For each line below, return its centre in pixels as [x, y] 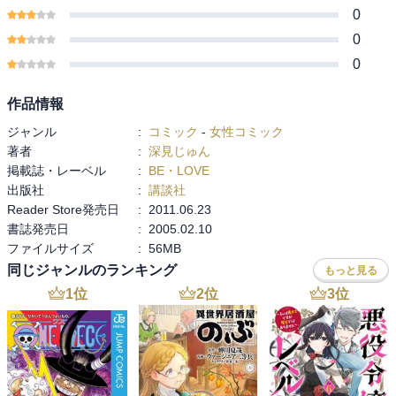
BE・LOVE [179, 170]
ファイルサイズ [50, 248]
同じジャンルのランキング [92, 270]
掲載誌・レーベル [57, 170]
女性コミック [247, 131]
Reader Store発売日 [63, 209]
